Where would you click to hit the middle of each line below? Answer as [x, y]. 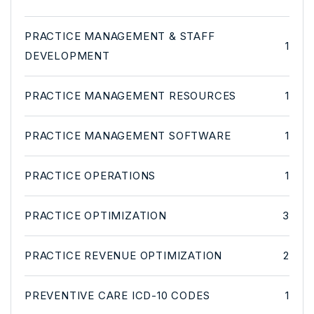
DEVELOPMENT [67, 55]
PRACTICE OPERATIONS [90, 175]
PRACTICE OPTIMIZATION [96, 215]
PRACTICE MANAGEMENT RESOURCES [131, 95]
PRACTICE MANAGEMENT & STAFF [120, 36]
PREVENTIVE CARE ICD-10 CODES [117, 295]
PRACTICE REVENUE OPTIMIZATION [124, 255]
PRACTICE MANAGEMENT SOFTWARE [128, 135]
